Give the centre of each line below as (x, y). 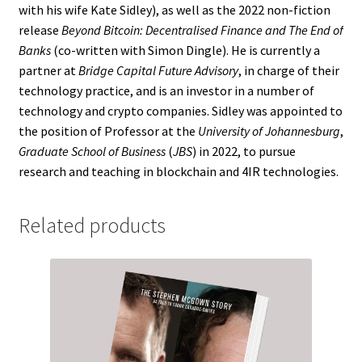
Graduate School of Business (92, 151)
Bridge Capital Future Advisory (158, 70)
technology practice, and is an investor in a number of (166, 90)
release (40, 29)
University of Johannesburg (269, 130)
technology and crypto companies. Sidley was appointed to (180, 110)
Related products (92, 225)
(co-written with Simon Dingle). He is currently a (185, 50)
